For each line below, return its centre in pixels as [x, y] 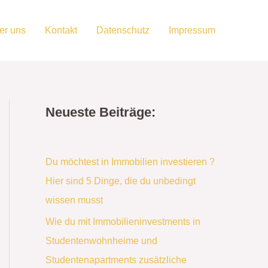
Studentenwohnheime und [101, 240]
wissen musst [74, 200]
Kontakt [61, 30]
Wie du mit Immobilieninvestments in [123, 221]
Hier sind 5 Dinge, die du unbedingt [121, 181]
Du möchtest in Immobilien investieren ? [130, 162]
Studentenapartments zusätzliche [116, 260]
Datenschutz [123, 30]
